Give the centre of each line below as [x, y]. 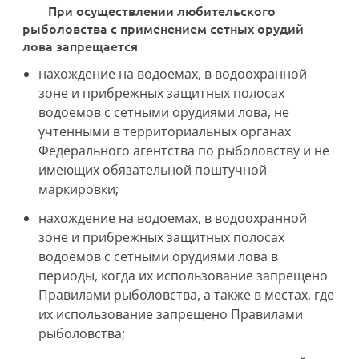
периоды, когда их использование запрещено [183, 276]
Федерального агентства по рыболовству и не [184, 151]
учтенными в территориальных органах [165, 131]
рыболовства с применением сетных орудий [163, 28]
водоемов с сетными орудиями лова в [158, 256]
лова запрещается [80, 46]
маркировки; [79, 189]
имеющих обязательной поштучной [153, 170]
